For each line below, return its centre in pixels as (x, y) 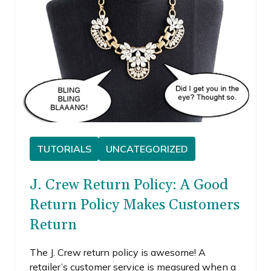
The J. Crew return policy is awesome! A (118, 252)
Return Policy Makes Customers (135, 205)
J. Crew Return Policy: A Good (129, 185)
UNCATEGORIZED (147, 149)
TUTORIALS (64, 149)
